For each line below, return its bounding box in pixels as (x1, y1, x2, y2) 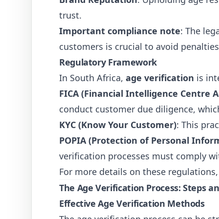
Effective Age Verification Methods (59, 197, 205, 209)
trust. (59, 9, 82, 21)
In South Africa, (59, 72, 126, 84)
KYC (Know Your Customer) (59, 119, 176, 131)
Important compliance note (59, 25, 180, 37)
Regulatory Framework (59, 56, 157, 68)
